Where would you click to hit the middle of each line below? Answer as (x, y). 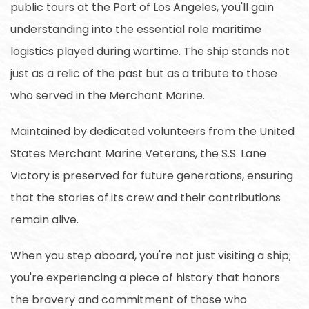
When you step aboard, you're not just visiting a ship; (151, 255)
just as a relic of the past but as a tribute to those (144, 73)
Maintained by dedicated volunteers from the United (152, 131)
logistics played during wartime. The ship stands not (150, 51)
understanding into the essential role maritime (136, 29)
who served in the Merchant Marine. (108, 95)
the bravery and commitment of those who (129, 299)
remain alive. (44, 219)
